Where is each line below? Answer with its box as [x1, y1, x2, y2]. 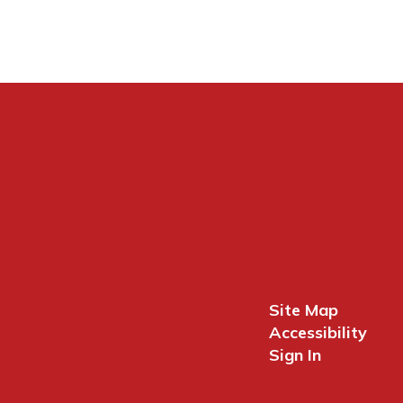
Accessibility [268, 321, 367, 343]
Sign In [268, 344, 321, 365]
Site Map [268, 299, 338, 320]
